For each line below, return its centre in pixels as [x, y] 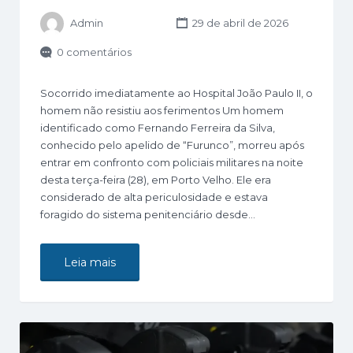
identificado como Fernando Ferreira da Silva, [158, 127]
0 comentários [94, 52]
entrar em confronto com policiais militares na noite [172, 162]
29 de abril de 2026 [239, 23]
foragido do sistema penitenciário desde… [148, 214]
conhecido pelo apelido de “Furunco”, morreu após [172, 145]
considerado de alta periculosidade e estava [154, 197]
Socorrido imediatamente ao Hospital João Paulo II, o [176, 93]
